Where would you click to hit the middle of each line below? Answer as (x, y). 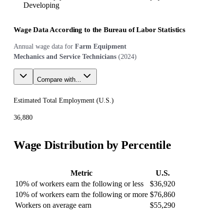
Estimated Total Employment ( (56, 100)
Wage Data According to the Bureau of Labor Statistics (100, 29)
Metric (82, 173)
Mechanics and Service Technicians (65, 56)
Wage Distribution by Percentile (92, 145)
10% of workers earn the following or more (82, 194)
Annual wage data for (43, 46)
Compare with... (59, 79)
